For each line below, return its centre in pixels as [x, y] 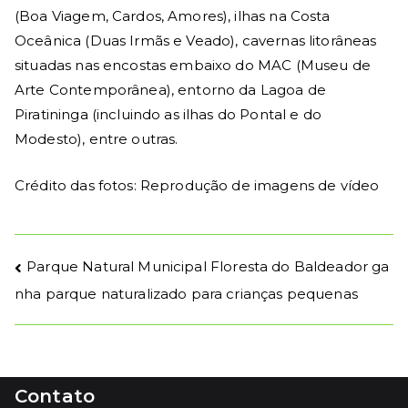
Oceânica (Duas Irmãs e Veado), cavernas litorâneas [196, 41]
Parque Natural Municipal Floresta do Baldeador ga [208, 267]
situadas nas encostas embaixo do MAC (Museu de [193, 66]
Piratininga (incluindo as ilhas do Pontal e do [168, 115]
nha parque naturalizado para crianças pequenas [186, 294]
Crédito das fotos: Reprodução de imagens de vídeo [197, 186]
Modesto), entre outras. [97, 139]
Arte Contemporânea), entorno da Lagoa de [170, 90]
